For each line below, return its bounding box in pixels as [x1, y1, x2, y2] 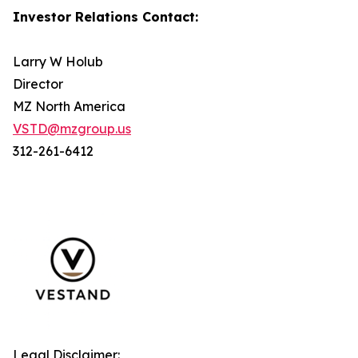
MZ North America [13, 98, 125, 114]
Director [13, 76, 63, 92]
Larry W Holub [13, 54, 103, 70]
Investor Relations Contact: [13, 9, 198, 25]
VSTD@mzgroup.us [13, 121, 131, 137]
